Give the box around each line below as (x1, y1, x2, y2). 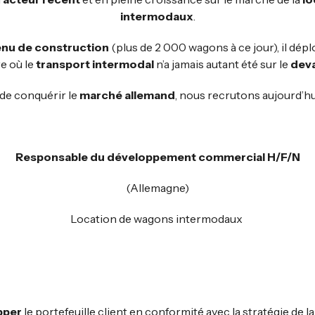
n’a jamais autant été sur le (154, 57, 290, 71)
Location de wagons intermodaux (70, 212, 245, 226)
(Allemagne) (126, 181, 189, 195)
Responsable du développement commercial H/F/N (15, 150, 300, 164)
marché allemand (79, 88, 175, 102)
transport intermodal (36, 57, 154, 71)
